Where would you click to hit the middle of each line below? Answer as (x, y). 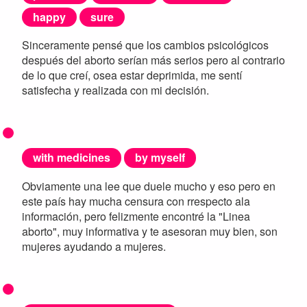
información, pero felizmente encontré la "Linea (136, 216)
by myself (160, 158)
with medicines (72, 158)
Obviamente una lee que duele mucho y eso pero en (149, 186)
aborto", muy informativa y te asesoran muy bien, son (150, 231)
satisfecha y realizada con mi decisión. (115, 90)
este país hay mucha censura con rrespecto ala (136, 201)
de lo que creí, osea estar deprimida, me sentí (132, 75)
